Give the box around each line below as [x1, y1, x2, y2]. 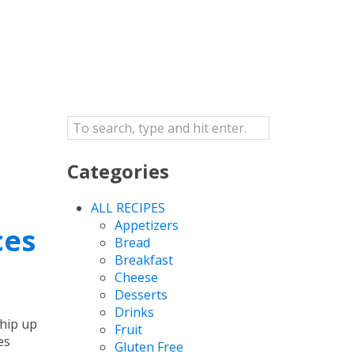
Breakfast [114, 250, 173, 269]
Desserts [114, 285, 168, 303]
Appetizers [114, 216, 179, 234]
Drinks [114, 303, 154, 321]
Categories [66, 157, 169, 184]
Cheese [114, 268, 158, 286]
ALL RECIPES [90, 198, 165, 217]
